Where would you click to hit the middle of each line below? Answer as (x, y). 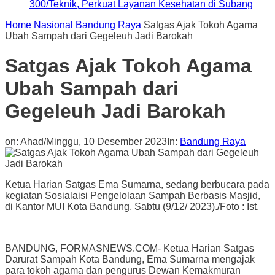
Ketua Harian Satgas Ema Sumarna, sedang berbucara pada (137, 184)
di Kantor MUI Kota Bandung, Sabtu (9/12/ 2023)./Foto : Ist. (132, 206)
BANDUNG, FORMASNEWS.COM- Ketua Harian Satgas (130, 248)
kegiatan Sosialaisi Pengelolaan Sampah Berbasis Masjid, (133, 195)
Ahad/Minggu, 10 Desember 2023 (94, 141)
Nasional (53, 25)
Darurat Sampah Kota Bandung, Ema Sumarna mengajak (130, 259)
